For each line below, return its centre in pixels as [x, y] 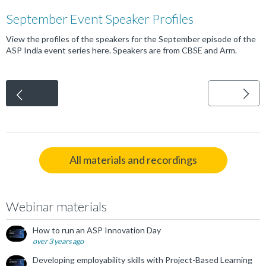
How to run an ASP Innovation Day [97, 230]
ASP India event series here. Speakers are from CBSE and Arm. [121, 50]
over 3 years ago [58, 242]
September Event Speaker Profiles [100, 19]
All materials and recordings [133, 160]
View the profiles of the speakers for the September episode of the [131, 39]
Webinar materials [56, 207]
